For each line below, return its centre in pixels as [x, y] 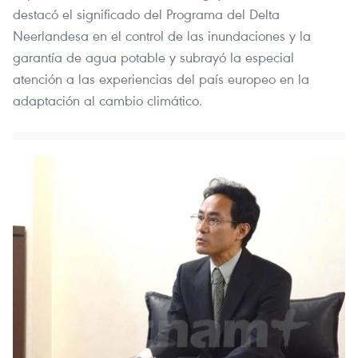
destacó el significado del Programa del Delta [146, 14]
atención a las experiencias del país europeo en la [161, 78]
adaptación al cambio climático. [107, 100]
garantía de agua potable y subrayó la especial [153, 57]
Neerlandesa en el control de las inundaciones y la [162, 35]
